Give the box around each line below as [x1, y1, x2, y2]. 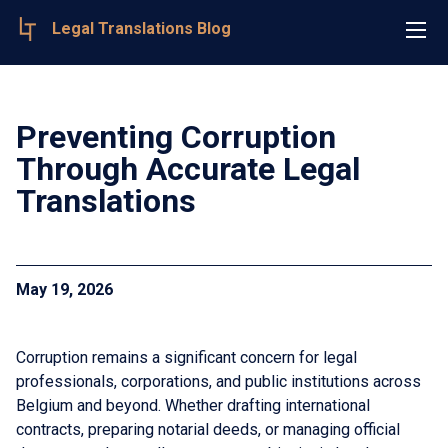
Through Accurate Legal [16, 149, 360, 188]
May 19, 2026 [16, 279, 113, 299]
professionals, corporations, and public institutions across [16, 371, 421, 391]
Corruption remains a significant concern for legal [16, 347, 357, 367]
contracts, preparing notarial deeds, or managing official [16, 419, 400, 439]
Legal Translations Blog [52, 18, 231, 38]
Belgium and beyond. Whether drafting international [16, 395, 370, 415]
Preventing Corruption [16, 117, 336, 156]
